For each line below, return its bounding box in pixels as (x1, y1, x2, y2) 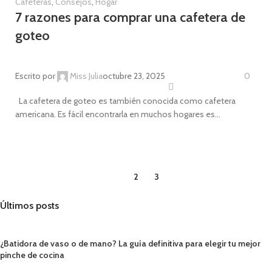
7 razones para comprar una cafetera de (15, 9, 245, 25)
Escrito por (15, 70, 55, 81)
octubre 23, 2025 (103, 70, 165, 81)
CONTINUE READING (15, 122, 86, 131)
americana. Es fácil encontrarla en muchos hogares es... (15, 109, 220, 120)
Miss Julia (70, 70, 103, 81)
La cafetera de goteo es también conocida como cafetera (15, 95, 236, 106)
